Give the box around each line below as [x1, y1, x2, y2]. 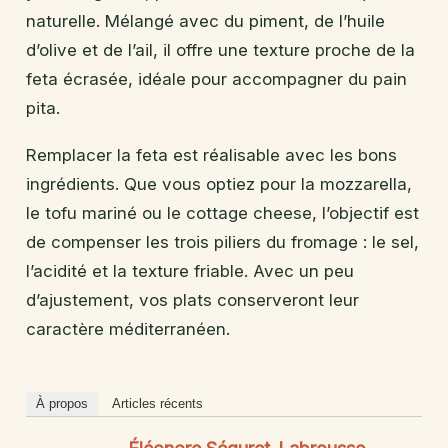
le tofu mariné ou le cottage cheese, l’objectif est [26, 202, 419, 223]
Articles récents [112, 395, 203, 411]
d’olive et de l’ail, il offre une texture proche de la [26, 39, 415, 60]
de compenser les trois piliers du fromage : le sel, [26, 231, 419, 252]
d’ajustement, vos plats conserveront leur [26, 289, 359, 310]
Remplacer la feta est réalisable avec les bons [26, 144, 397, 165]
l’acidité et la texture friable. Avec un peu [26, 260, 354, 281]
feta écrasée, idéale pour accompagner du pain [26, 68, 407, 89]
